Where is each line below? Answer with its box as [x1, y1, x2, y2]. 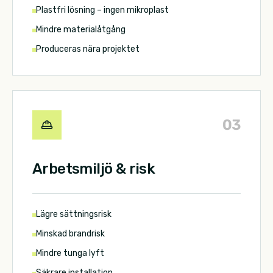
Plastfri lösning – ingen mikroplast [36, 5, 169, 16]
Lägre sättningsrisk [36, 209, 112, 220]
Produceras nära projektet [36, 44, 140, 55]
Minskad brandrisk [36, 229, 105, 239]
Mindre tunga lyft [36, 248, 104, 259]
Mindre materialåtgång [36, 24, 126, 35]
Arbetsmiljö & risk [32, 160, 155, 178]
